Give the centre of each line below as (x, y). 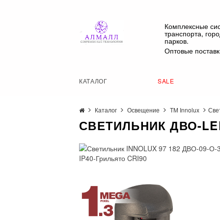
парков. (177, 41)
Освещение (144, 110)
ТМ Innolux (185, 110)
